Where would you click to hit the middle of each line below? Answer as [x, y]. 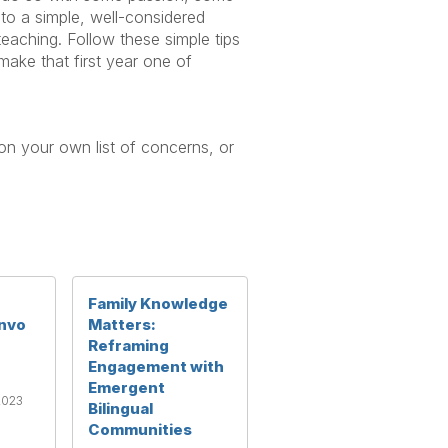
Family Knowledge [158, 303]
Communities [140, 429]
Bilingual [120, 408]
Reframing [128, 345]
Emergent [126, 387]
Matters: [122, 324]
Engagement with [156, 366]
